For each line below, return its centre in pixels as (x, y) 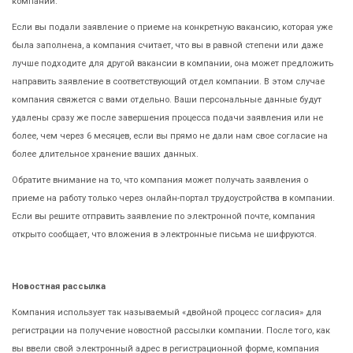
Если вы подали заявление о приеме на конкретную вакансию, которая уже (172, 27)
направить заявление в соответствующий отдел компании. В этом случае (168, 81)
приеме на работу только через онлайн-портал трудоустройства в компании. (173, 198)
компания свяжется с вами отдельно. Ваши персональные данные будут (167, 99)
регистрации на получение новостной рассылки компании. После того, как (171, 330)
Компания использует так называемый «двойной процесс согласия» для (167, 312)
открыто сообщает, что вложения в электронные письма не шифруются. (164, 234)
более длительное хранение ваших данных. (105, 154)
